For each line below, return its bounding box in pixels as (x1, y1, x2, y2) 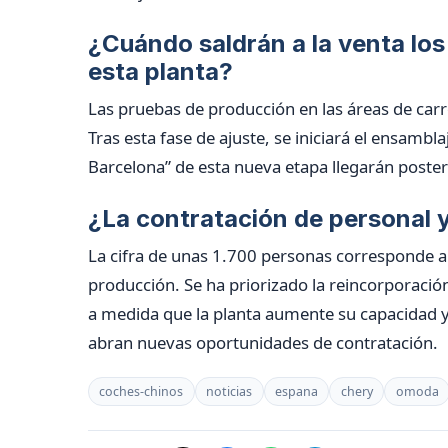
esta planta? (88, 56, 233, 86)
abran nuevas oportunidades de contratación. (88, 330, 438, 354)
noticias (206, 382, 253, 400)
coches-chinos (99, 382, 184, 400)
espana (274, 382, 318, 400)
